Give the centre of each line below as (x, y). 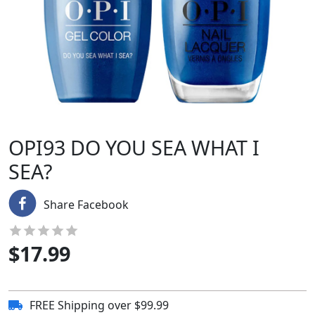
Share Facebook (86, 205)
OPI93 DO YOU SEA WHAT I (134, 147)
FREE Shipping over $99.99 (99, 305)
